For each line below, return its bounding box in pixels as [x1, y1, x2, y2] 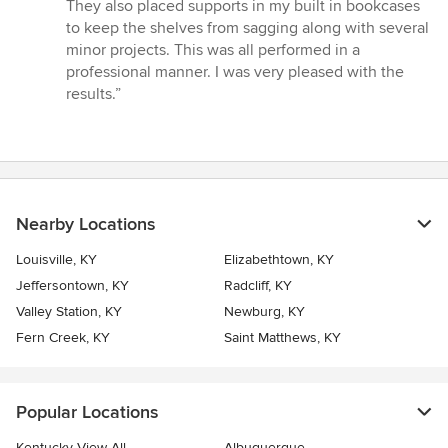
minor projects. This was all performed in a [66, 40, 360, 61]
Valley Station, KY [16, 303, 122, 321]
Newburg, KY [224, 303, 305, 321]
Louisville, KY [16, 251, 97, 269]
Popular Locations [16, 401, 158, 424]
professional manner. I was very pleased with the [66, 62, 404, 83]
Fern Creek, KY [16, 329, 110, 347]
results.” [66, 84, 121, 105]
